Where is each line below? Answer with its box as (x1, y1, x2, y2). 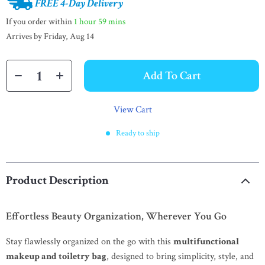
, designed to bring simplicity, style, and (106, 250, 254, 263)
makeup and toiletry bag (6, 250, 106, 263)
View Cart (113, 104, 152, 116)
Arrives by (6, 31, 44, 42)
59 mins (98, 15, 125, 27)
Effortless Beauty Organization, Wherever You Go (6, 209, 227, 223)
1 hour (74, 15, 96, 27)
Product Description (6, 173, 109, 188)
